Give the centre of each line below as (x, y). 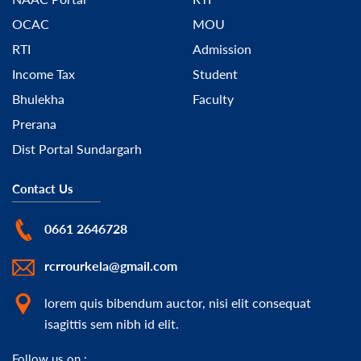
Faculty (213, 99)
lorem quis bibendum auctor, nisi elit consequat (178, 303)
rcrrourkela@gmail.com (111, 266)
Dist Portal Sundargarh (77, 149)
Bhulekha (38, 99)
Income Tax (44, 74)
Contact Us (43, 189)
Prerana (34, 124)
